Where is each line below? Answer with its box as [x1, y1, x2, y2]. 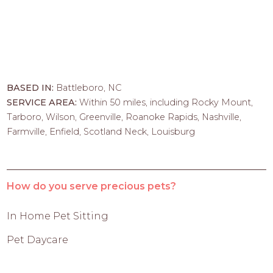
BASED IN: [7, 82, 57, 94]
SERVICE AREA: [7, 97, 80, 108]
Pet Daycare [7, 234, 69, 246]
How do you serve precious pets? [7, 180, 177, 193]
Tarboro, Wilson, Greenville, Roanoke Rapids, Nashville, [7, 112, 242, 123]
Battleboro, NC [56, 82, 122, 94]
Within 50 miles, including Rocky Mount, [79, 97, 253, 108]
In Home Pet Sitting [7, 210, 109, 222]
